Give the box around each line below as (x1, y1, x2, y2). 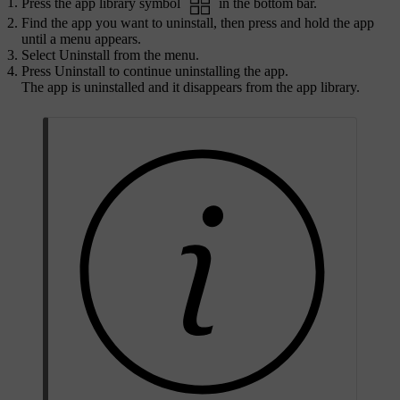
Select (21, 46, 59, 62)
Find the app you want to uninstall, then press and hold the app (21, 14, 374, 30)
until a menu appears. (21, 30, 141, 46)
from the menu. (110, 46, 199, 62)
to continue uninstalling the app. (105, 62, 288, 79)
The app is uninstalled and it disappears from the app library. (21, 79, 360, 95)
